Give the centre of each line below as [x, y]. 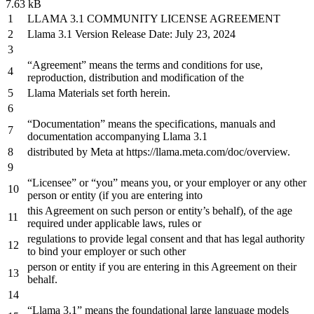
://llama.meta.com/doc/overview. [219, 151]
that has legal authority [254, 238]
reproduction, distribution [84, 77]
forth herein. [142, 93]
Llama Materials [64, 93]
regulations [53, 238]
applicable [117, 223]
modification [188, 77]
